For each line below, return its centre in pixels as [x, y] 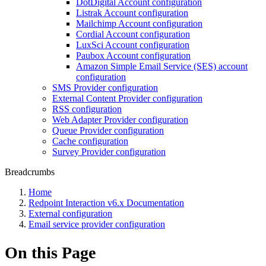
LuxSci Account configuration [133, 45]
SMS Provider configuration [105, 88]
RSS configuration [87, 109]
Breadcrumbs [30, 172]
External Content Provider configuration [127, 98]
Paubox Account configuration [133, 56]
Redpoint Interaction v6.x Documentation [106, 203]
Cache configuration [90, 141]
